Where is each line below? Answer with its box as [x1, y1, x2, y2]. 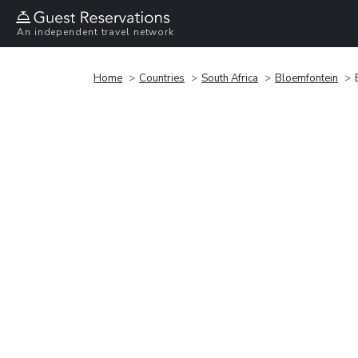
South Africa [201, 70, 258, 86]
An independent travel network [17, 26, 175, 39]
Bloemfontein [275, 70, 338, 86]
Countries [139, 70, 185, 86]
